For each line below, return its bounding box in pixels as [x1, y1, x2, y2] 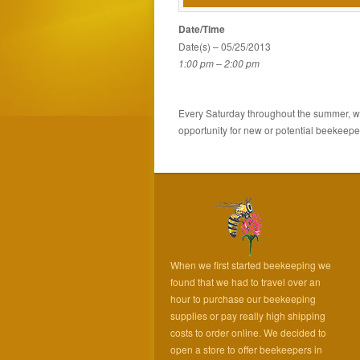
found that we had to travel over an [170, 274, 321, 288]
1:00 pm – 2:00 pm [178, 55, 260, 70]
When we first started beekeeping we [170, 257, 331, 272]
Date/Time [178, 21, 225, 36]
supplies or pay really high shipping [170, 308, 325, 322]
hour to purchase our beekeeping [170, 291, 316, 305]
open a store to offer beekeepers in [170, 342, 322, 356]
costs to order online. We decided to [170, 325, 326, 339]
